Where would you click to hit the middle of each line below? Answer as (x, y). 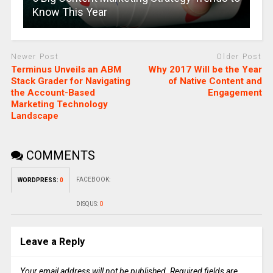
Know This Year (69, 12)
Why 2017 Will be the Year (205, 69)
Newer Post (35, 57)
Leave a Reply (52, 241)
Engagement (235, 92)
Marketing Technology (59, 104)
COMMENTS (59, 155)
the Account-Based (53, 92)
